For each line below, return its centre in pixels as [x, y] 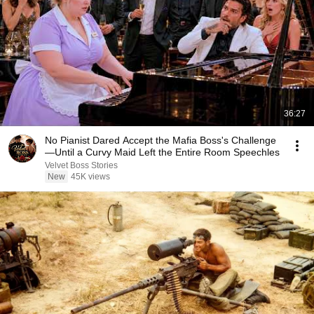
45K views [90, 177]
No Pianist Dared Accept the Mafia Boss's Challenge [161, 140]
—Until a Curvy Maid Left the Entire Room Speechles [162, 152]
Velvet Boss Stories [81, 165]
